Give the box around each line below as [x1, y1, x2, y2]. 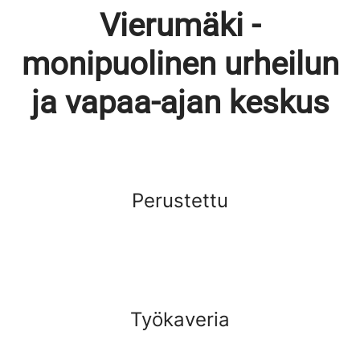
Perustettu [132, 189, 228, 212]
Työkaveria [130, 308, 230, 331]
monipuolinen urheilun [21, 45, 339, 83]
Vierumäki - [100, 6, 260, 44]
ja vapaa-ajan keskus [31, 84, 329, 121]
